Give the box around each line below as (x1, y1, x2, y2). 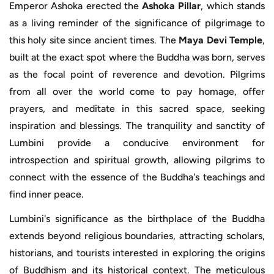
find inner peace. (9, 188, 84, 200)
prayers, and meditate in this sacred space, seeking (9, 102, 265, 114)
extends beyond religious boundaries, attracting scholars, (9, 229, 265, 242)
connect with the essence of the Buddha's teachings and (9, 171, 265, 183)
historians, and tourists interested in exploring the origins (9, 246, 265, 259)
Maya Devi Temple (179, 34, 263, 46)
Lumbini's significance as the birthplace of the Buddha (9, 212, 265, 224)
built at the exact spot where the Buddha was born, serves (9, 51, 265, 63)
